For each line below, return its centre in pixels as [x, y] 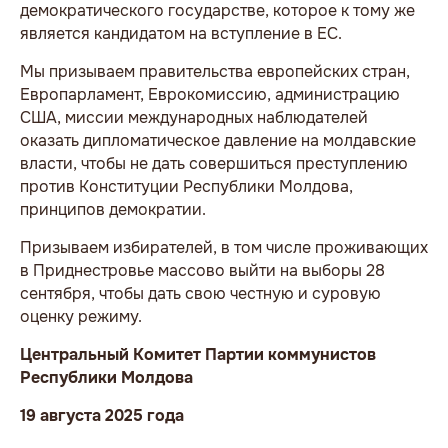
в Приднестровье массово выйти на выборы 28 [202, 271]
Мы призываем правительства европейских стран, [215, 72]
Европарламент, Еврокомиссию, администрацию [210, 95]
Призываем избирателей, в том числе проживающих [224, 248]
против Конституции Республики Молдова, [186, 187]
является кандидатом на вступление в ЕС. [181, 34]
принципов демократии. [113, 210]
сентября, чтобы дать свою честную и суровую [200, 294]
